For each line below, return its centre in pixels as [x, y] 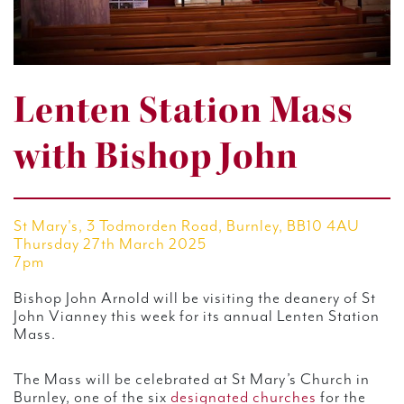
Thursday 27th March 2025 [110, 245]
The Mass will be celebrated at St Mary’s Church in [192, 380]
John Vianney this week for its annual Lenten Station [197, 317]
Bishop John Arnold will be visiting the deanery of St [195, 299]
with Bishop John [156, 157]
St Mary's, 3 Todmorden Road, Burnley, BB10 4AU [187, 227]
